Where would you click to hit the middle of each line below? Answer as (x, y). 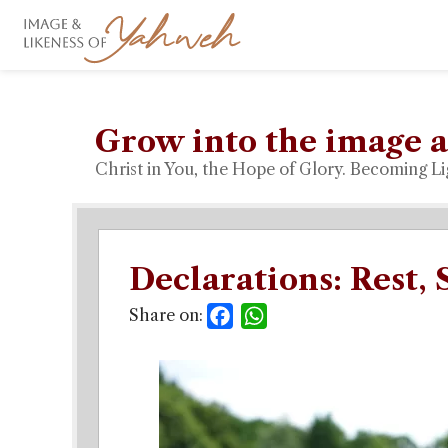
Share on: (166, 315)
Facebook (270, 316)
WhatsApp (308, 316)
